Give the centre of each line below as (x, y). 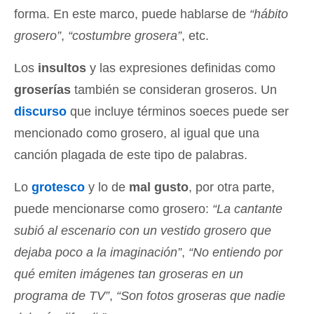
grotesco (58, 187)
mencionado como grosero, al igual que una (137, 133)
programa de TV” (62, 296)
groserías (42, 90)
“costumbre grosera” (125, 36)
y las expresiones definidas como (181, 68)
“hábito (269, 14)
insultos (62, 68)
